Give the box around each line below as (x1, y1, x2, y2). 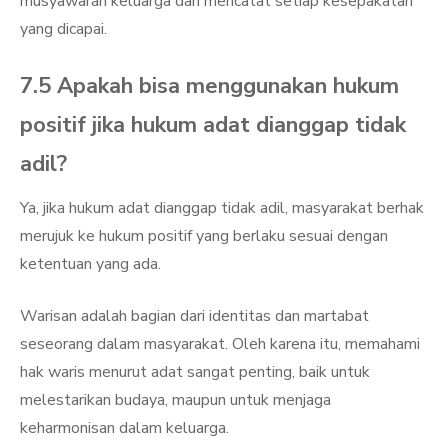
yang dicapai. (20, 18, 107, 40)
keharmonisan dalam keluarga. (20, 417, 229, 439)
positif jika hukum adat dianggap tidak (20, 110, 406, 140)
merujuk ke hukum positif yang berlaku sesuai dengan (20, 225, 388, 247)
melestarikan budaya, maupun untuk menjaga (20, 389, 331, 411)
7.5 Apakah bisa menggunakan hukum (20, 71, 399, 101)
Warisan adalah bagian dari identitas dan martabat (20, 305, 369, 327)
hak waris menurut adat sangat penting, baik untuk (20, 361, 370, 383)
